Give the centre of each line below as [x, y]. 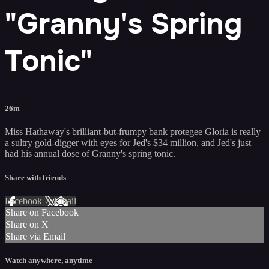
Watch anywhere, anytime [49, 260]
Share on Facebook [42, 212]
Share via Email [35, 236]
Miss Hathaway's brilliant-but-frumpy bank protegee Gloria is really [133, 132]
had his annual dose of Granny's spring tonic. [90, 154]
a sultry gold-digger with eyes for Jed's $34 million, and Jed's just [128, 143]
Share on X [27, 224]
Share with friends [35, 177]
